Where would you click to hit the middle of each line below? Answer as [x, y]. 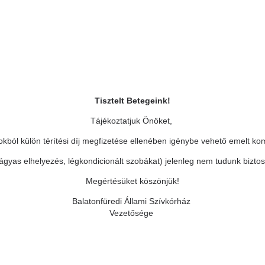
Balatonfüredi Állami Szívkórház [132, 201]
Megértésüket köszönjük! [132, 181]
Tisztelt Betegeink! [132, 101]
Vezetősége [132, 213]
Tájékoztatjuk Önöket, [132, 121]
